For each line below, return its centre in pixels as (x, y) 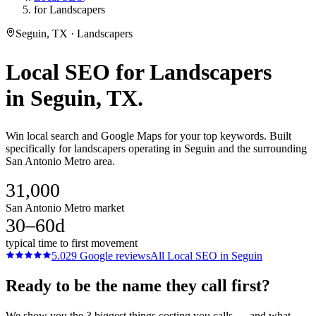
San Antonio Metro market (65, 208)
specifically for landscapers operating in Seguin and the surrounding (156, 149)
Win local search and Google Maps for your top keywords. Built (148, 136)
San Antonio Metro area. (60, 162)
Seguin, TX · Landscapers (74, 34)
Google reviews (114, 256)
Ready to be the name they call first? (138, 286)
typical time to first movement (72, 243)
